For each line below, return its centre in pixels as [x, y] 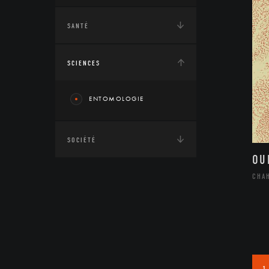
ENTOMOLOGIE [116, 98]
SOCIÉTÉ [82, 140]
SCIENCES [84, 63]
